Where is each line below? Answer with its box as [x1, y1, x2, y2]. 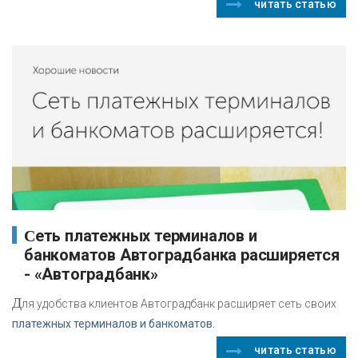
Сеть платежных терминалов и [24, 227, 35, 245]
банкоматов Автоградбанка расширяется [24, 245, 340, 265]
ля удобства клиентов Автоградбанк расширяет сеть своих [22, 297, 336, 311]
